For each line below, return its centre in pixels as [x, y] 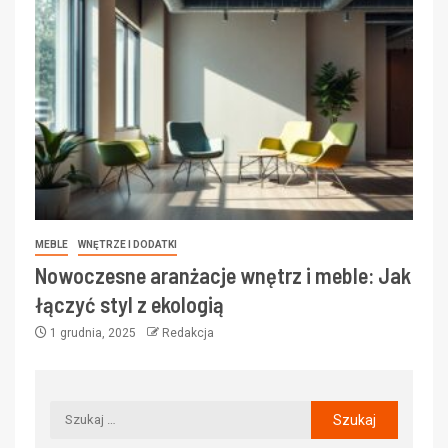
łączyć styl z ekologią [129, 303]
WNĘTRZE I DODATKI [127, 244]
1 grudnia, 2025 [93, 332]
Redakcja [188, 332]
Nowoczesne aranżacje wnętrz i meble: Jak [223, 274]
